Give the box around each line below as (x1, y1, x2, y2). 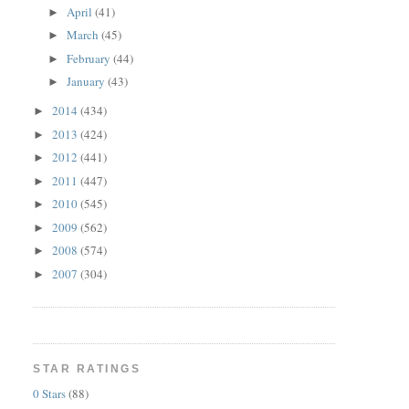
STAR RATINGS (33, 362, 142, 375)
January (67, 73, 109, 89)
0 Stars (33, 385, 67, 403)
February (67, 49, 114, 67)
